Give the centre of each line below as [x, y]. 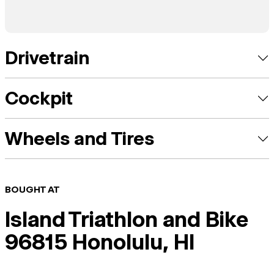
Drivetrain [47, 58]
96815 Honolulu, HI [100, 242]
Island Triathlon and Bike [127, 219]
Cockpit [39, 98]
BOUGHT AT [32, 189]
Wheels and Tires [80, 139]
